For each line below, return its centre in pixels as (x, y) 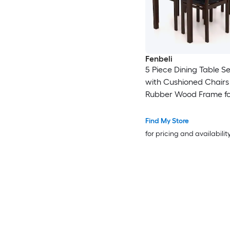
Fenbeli (159, 59)
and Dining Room (177, 106)
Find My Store (167, 121)
